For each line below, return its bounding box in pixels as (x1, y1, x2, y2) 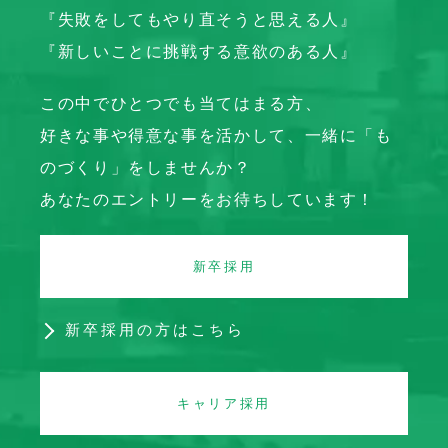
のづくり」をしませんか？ (40, 158, 252, 177)
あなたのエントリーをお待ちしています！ (40, 190, 376, 209)
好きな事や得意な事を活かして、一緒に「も (40, 126, 393, 145)
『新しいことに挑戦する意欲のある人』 (40, 42, 358, 61)
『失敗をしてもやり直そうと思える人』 (40, 10, 358, 29)
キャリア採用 (177, 396, 271, 412)
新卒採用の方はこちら (65, 321, 245, 339)
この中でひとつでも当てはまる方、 (40, 94, 323, 113)
